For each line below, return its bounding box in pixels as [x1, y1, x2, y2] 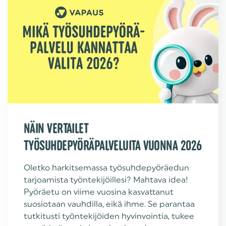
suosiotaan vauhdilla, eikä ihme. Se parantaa [24, 199, 195, 209]
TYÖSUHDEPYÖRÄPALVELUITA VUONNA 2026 [24, 137, 202, 154]
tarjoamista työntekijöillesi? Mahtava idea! [24, 175, 188, 185]
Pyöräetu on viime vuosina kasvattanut [24, 187, 174, 197]
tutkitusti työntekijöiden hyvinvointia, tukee [24, 211, 194, 221]
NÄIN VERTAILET [24, 120, 89, 137]
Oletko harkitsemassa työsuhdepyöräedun [24, 163, 189, 173]
